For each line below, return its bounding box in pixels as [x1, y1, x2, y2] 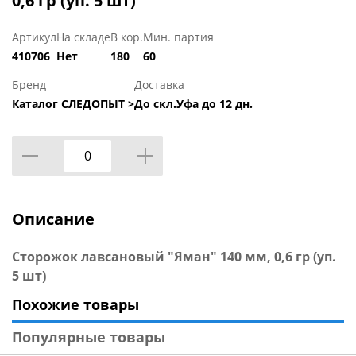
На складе [56, 29, 110, 45]
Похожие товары [12, 295, 139, 315]
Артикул [12, 29, 56, 45]
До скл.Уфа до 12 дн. [134, 96, 253, 112]
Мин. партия [143, 29, 214, 45]
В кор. [110, 29, 143, 45]
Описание [12, 208, 95, 230]
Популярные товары [12, 327, 165, 347]
